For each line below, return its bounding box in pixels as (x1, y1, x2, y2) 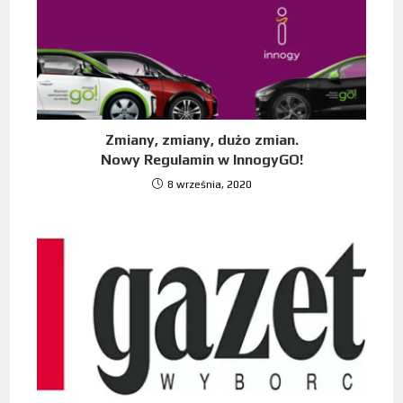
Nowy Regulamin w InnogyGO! (100, 151, 303, 169)
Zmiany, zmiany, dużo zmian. (104, 131, 299, 149)
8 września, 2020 (166, 178, 252, 192)
